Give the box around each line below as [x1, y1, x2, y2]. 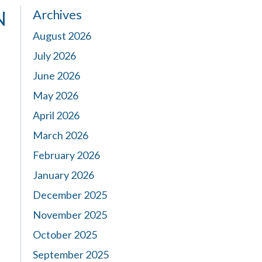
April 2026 [33, 109, 80, 122]
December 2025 [33, 188, 107, 201]
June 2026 [33, 69, 80, 82]
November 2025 [33, 208, 107, 221]
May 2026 [33, 89, 78, 102]
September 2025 [33, 248, 109, 261]
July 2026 [33, 49, 76, 62]
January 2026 [33, 168, 94, 181]
